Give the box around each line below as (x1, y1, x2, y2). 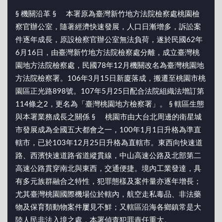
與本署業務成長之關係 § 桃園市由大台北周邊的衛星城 (15, 113, 202, 121)
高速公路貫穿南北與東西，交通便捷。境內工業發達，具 (15, 165, 201, 173)
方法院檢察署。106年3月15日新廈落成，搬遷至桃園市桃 (15, 75, 206, 83)
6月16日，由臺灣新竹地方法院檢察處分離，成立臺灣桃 (15, 49, 200, 57)
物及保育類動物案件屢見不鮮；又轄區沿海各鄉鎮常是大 (15, 204, 201, 212)
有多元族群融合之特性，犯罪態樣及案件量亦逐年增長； (15, 178, 201, 186)
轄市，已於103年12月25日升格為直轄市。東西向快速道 (15, 139, 203, 147)
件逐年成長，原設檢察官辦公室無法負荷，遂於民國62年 (15, 36, 203, 44)
